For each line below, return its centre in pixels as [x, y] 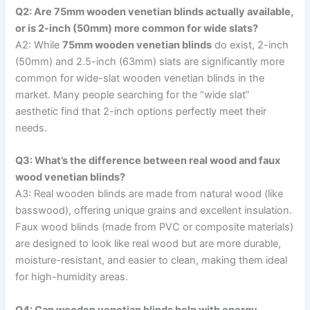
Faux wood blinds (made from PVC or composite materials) [155, 227]
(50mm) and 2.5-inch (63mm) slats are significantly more [150, 61]
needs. [31, 128]
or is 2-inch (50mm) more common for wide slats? [137, 28]
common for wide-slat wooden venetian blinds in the [140, 78]
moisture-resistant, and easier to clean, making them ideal [152, 261]
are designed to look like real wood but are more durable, [148, 244]
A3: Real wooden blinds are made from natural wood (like [149, 194]
